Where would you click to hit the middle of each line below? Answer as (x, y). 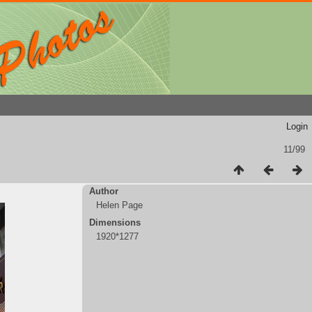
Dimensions (115, 223)
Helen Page (119, 205)
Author (104, 191)
